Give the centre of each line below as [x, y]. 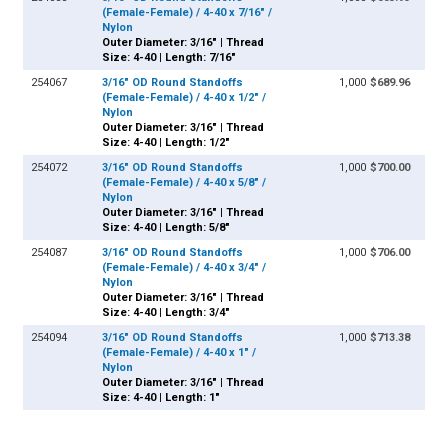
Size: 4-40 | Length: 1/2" [166, 143]
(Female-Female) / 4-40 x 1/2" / [184, 98]
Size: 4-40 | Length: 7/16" [169, 58]
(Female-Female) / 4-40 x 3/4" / [184, 268]
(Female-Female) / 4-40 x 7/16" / [187, 13]
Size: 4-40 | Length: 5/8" [166, 228]
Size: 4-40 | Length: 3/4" [166, 313]
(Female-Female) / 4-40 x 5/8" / [184, 183]
